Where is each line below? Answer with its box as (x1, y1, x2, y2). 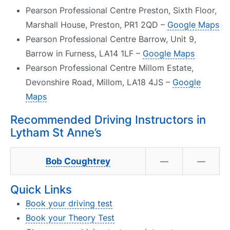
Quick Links (10, 182, 72, 196)
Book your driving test (26, 198, 112, 208)
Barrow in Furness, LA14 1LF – (26, 48, 143, 59)
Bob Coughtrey (46, 156, 110, 166)
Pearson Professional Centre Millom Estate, (26, 62, 194, 73)
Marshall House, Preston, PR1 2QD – (26, 19, 167, 30)
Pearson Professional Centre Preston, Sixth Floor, (26, 5, 217, 15)
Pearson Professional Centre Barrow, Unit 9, (26, 33, 196, 44)
